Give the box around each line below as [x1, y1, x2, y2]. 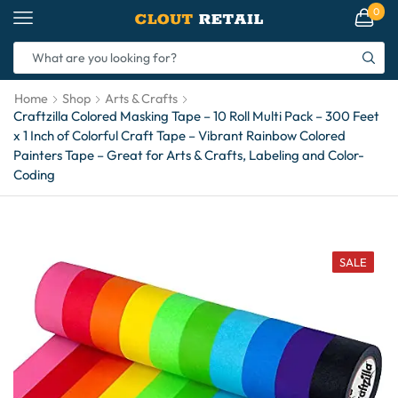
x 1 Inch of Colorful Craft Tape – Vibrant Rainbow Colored [13, 127, 346, 144]
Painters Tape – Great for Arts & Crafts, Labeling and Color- [13, 147, 364, 163]
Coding [13, 166, 55, 183]
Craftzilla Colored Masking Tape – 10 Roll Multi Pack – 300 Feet [13, 107, 379, 124]
